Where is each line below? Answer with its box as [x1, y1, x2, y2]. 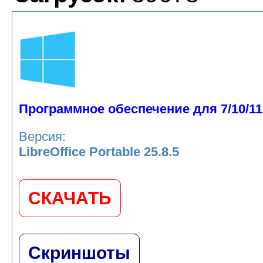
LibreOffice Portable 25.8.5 [19, 144, 179, 160]
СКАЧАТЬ [28, 188, 112, 208]
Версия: [19, 129, 66, 144]
